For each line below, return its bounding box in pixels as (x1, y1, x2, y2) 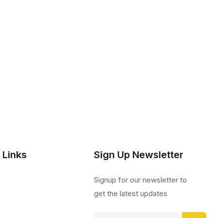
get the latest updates (93, 188, 167, 198)
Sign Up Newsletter (93, 148, 183, 161)
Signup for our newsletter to (93, 175, 187, 184)
